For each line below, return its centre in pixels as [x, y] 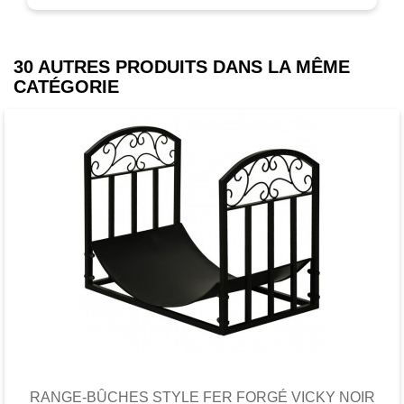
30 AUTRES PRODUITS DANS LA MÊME [182, 66]
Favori [200, 339]
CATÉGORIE [66, 86]
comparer [341, 339]
